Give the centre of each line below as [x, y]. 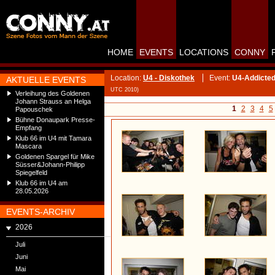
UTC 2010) [125, 90]
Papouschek [34, 109]
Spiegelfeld [31, 172]
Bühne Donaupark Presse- [55, 120]
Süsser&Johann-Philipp [50, 165]
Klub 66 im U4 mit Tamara [53, 138]
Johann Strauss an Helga [53, 101]
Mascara [29, 146]
